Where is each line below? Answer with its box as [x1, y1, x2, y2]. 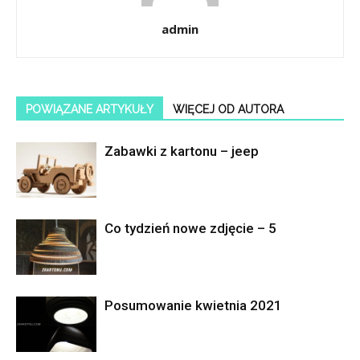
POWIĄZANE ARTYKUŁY [26, 102, 153, 116]
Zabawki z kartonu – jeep [104, 142, 259, 159]
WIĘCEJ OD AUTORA [173, 102, 284, 116]
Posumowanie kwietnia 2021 [104, 297, 282, 313]
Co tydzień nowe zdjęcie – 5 [104, 219, 276, 236]
